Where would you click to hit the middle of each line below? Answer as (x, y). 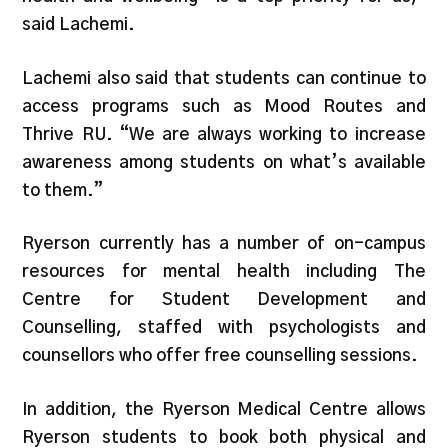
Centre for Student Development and (224, 300)
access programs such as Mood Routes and (224, 106)
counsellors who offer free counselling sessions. (222, 356)
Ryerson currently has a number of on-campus (224, 244)
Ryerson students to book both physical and (224, 437)
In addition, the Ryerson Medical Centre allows (224, 409)
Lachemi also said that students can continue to (224, 78)
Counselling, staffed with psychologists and (224, 328)
